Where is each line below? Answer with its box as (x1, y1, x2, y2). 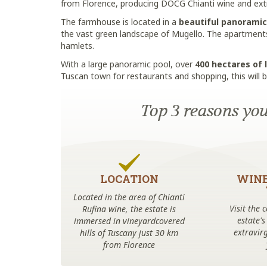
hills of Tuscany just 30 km (80, 227, 179, 238)
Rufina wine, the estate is (82, 203, 176, 215)
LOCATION (100, 172, 159, 186)
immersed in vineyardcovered (73, 215, 185, 226)
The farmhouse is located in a (61, 16, 179, 27)
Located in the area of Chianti (73, 191, 185, 203)
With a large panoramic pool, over (61, 58, 193, 70)
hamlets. (61, 40, 94, 51)
